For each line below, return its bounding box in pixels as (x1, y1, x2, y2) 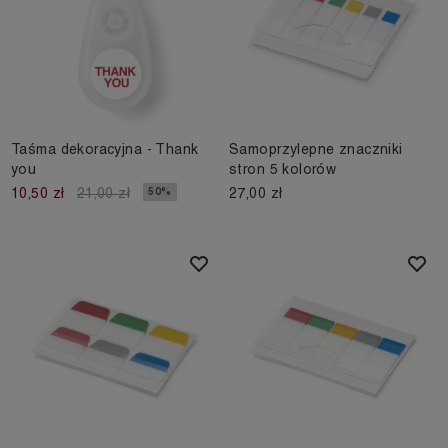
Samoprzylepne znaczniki (229, 141, 403, 158)
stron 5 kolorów (229, 161, 337, 178)
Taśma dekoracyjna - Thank (11, 141, 199, 158)
